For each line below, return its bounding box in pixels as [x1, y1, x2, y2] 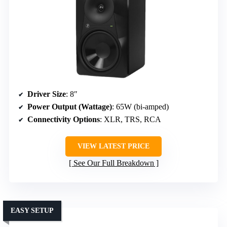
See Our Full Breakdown [73, 159, 154, 168]
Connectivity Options [27, 115, 100, 124]
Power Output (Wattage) [27, 102, 112, 111]
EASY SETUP [11, 207, 54, 215]
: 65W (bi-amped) [112, 102, 169, 111]
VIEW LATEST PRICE [78, 142, 149, 150]
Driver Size [27, 90, 66, 99]
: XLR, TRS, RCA [100, 115, 161, 124]
